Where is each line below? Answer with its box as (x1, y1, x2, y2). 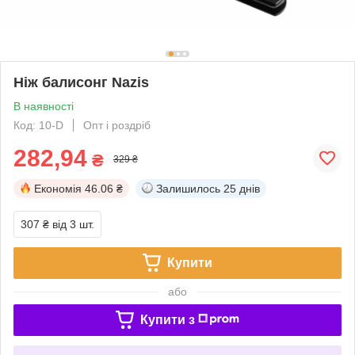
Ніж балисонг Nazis (13, 74, 149, 90)
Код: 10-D (13, 118, 63, 132)
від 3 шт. (52, 217, 94, 231)
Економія (34, 181, 82, 195)
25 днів (223, 181, 260, 195)
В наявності (13, 99, 74, 113)
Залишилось (156, 181, 220, 195)
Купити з (139, 312, 195, 326)
